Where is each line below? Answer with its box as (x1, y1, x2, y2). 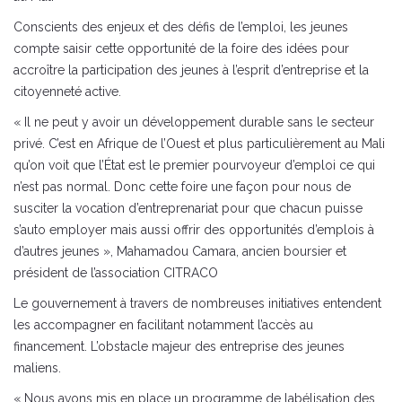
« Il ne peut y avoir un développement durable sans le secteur (13, 115, 374, 129)
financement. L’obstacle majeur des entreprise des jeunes (13, 339, 345, 354)
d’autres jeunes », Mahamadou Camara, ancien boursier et (13, 244, 346, 258)
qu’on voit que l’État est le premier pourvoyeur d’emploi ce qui (13, 158, 375, 172)
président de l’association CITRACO (13, 266, 218, 280)
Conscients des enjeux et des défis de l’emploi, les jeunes (13, 20, 348, 34)
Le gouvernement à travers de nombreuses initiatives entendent (13, 296, 381, 310)
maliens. (13, 361, 61, 375)
